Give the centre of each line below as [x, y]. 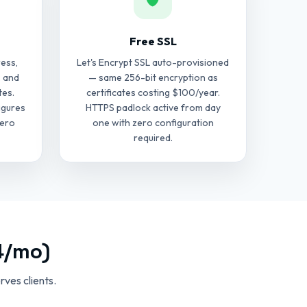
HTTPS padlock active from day [153, 108]
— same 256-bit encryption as [153, 77]
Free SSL [153, 41]
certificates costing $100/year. [153, 93]
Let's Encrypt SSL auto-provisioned [153, 62]
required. [153, 138]
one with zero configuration [153, 123]
